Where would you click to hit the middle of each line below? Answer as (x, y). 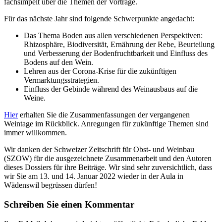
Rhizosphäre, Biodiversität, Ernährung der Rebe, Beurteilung (119, 45)
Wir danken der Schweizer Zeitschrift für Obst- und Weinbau (99, 150)
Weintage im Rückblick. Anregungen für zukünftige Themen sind (106, 124)
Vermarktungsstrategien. (61, 80)
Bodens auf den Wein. (58, 62)
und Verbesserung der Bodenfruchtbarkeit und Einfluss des (116, 54)
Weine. (35, 98)
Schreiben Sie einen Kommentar (69, 204)
